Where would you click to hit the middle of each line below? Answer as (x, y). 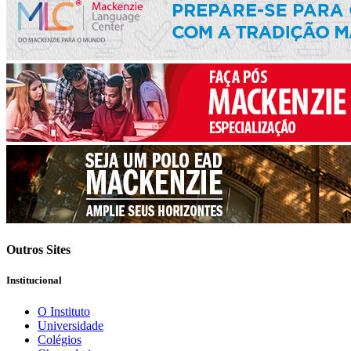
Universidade (71, 325)
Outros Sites (38, 250)
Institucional (34, 280)
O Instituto (64, 311)
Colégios (60, 339)
